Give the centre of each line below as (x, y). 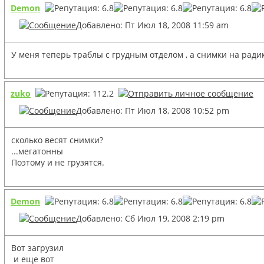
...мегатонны (37, 151)
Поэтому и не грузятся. (58, 162)
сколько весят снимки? (57, 140)
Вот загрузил (37, 247)
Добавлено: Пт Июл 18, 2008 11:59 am (152, 25)
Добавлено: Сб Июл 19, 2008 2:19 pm (150, 218)
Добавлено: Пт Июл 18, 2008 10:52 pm (153, 110)
